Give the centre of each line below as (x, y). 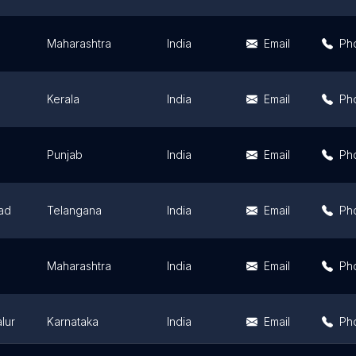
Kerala (63, 99)
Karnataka (73, 321)
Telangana (74, 210)
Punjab (65, 155)
